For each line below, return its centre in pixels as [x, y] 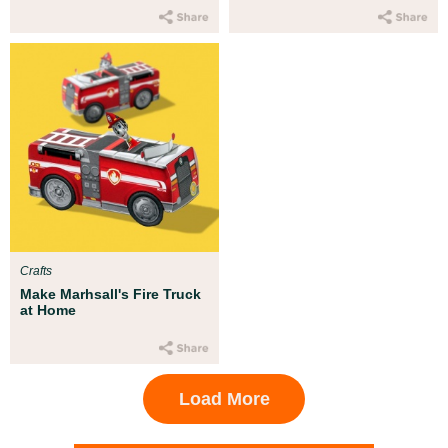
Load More [224, 399]
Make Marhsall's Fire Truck [110, 294]
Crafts [36, 271]
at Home [48, 310]
